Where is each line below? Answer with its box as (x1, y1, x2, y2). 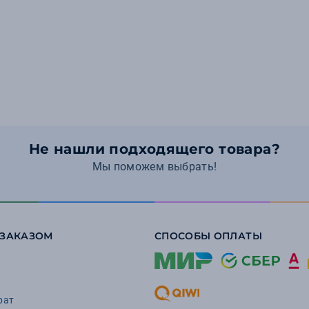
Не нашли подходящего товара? (28, 140, 281, 157)
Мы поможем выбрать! (92, 159, 217, 173)
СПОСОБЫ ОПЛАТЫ (154, 230, 262, 242)
